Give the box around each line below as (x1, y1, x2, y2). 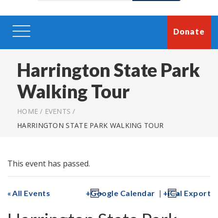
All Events (12, 188, 50, 198)
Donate (173, 26, 205, 36)
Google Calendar (91, 188, 155, 198)
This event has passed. (7, 158, 90, 169)
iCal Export (167, 188, 211, 198)
